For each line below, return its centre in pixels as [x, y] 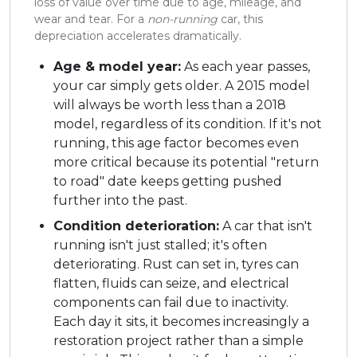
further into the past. [120, 201]
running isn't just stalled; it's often [160, 245]
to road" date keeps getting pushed [168, 182]
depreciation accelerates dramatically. [138, 36]
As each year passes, [245, 67]
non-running [182, 20]
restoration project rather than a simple [178, 341]
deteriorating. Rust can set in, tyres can [176, 265]
